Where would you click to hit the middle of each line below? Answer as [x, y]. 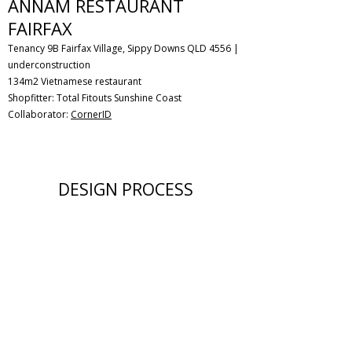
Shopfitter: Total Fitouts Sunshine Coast [95, 98]
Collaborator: [39, 114]
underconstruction [49, 65]
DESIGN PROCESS [126, 189]
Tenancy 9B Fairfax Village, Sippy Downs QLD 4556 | [123, 48]
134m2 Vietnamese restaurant [75, 81]
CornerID [91, 114]
